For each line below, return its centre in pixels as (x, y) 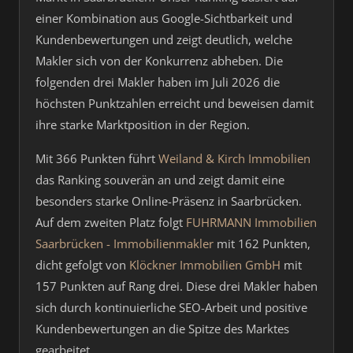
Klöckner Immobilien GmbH (205, 265)
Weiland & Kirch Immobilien (234, 158)
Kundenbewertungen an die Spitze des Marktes (162, 329)
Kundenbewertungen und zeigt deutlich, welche (164, 39)
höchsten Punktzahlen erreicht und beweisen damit (175, 103)
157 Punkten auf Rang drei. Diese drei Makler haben (176, 286)
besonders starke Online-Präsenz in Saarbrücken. (169, 201)
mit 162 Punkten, (262, 243)
